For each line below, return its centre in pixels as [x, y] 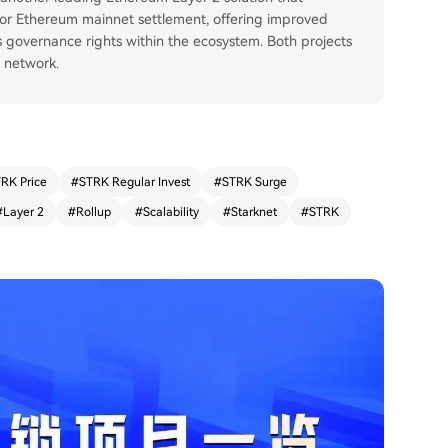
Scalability [171, 212]
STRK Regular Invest [134, 182]
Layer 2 [23, 212]
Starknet [254, 212]
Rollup [93, 212]
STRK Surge [254, 182]
